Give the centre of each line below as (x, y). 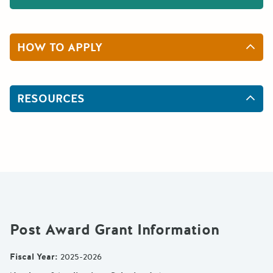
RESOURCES (51, 99)
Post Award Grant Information (115, 230)
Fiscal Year (32, 257)
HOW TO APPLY (60, 47)
